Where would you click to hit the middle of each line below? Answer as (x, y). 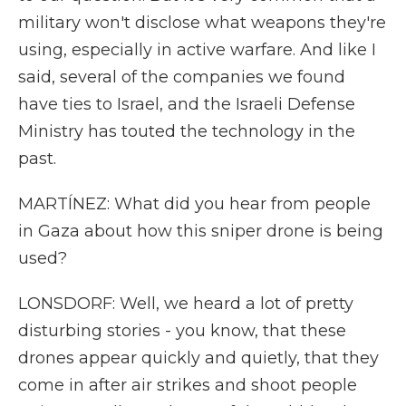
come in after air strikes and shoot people (188, 385)
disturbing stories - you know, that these (182, 331)
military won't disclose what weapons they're (202, 23)
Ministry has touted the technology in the (187, 131)
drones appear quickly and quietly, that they (198, 358)
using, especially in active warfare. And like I (197, 50)
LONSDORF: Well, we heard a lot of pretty (186, 304)
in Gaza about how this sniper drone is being (201, 231)
